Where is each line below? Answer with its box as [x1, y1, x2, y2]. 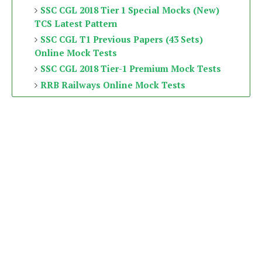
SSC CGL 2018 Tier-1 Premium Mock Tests [40, 63, 221, 74]
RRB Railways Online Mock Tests [40, 79, 185, 91]
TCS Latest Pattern [34, 18, 118, 29]
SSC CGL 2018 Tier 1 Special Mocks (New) [40, 4, 219, 16]
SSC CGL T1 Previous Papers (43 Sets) [40, 33, 203, 45]
